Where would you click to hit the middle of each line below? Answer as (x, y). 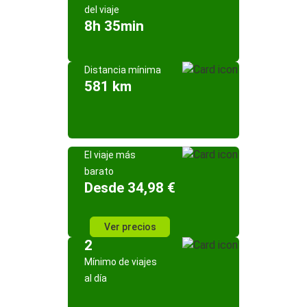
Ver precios (130, 227)
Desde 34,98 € (130, 188)
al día (96, 278)
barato (99, 171)
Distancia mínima (123, 70)
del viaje (102, 10)
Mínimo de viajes (121, 262)
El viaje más (110, 155)
